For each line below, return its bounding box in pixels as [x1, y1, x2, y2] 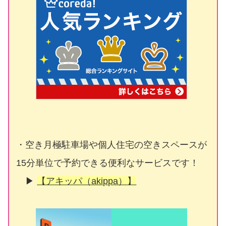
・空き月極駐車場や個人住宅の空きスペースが [16, 139, 207, 150]
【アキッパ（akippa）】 [37, 176, 137, 186]
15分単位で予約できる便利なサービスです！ [16, 157, 199, 168]
